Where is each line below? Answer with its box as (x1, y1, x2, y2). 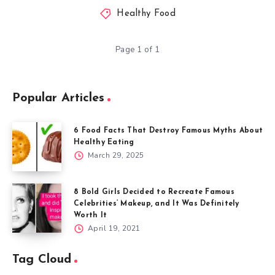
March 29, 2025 (85, 150, 144, 160)
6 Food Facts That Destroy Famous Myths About (74, 127, 263, 134)
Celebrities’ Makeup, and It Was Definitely (74, 200, 239, 207)
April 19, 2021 (85, 223, 141, 233)
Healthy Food (117, 9, 176, 18)
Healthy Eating (74, 139, 134, 146)
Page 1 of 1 (115, 44, 160, 55)
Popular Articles (12, 92, 104, 104)
